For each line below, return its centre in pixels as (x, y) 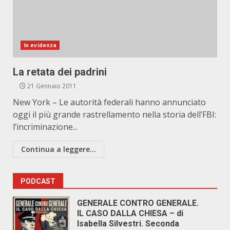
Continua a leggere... (59, 149)
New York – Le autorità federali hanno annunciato (109, 102)
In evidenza (40, 45)
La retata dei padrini (60, 72)
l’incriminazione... (45, 127)
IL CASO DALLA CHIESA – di (130, 213)
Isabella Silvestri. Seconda (128, 224)
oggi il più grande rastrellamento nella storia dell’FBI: (114, 114)
